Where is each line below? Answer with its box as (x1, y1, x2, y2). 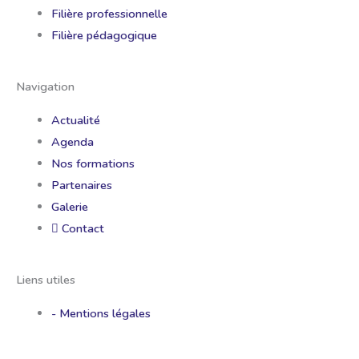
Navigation (16, 78, 75, 95)
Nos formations (50, 155, 135, 171)
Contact (61, 220, 104, 236)
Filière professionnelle (50, 6, 167, 22)
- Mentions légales (50, 305, 151, 321)
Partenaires (50, 176, 112, 193)
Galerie (50, 198, 88, 215)
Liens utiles (16, 271, 75, 288)
